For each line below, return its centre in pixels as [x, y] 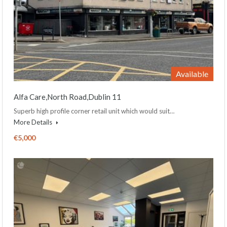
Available [192, 73]
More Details [34, 122]
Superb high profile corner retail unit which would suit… [94, 111]
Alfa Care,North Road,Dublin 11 [67, 97]
